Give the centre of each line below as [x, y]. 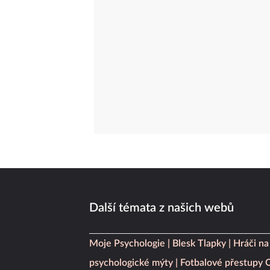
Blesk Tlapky [199, 244]
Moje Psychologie [127, 244]
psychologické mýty [131, 263]
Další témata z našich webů [162, 208]
